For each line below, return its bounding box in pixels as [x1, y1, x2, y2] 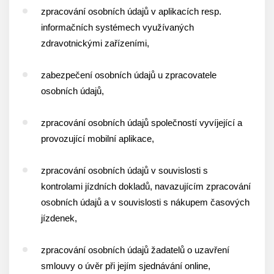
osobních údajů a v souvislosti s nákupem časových [41, 197, 250, 207]
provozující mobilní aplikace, [41, 133, 154, 144]
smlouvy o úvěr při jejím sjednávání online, [41, 261, 210, 271]
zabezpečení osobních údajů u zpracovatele [41, 70, 217, 80]
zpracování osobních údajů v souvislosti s [41, 165, 208, 176]
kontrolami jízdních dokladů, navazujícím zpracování [41, 181, 251, 191]
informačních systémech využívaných [41, 22, 194, 32]
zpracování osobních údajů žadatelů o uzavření [41, 245, 229, 255]
